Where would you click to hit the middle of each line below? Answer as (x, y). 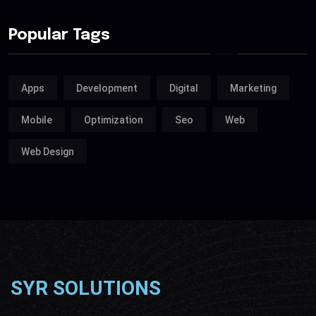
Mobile (37, 120)
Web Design (48, 151)
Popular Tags (59, 36)
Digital (184, 88)
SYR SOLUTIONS (86, 288)
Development (107, 88)
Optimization (114, 120)
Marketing (253, 88)
